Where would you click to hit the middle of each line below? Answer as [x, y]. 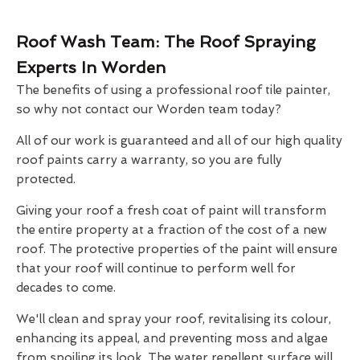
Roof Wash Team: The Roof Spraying [166, 42]
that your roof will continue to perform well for [156, 269]
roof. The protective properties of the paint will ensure [177, 250]
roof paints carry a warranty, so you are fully [149, 160]
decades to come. [66, 288]
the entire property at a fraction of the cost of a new [172, 230]
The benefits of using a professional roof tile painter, [173, 90]
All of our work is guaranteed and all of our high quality [179, 141]
